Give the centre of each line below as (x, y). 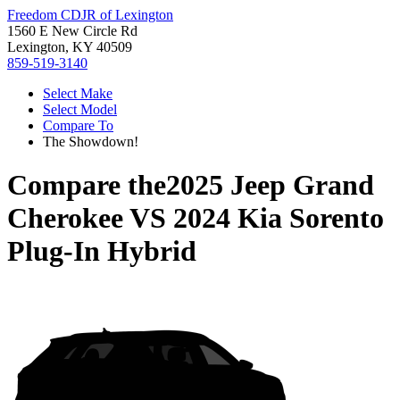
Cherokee (65, 218)
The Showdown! (91, 142)
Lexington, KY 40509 (70, 47)
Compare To (78, 125)
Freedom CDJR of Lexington (90, 15)
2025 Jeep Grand (270, 185)
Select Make (78, 93)
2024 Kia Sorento (279, 218)
